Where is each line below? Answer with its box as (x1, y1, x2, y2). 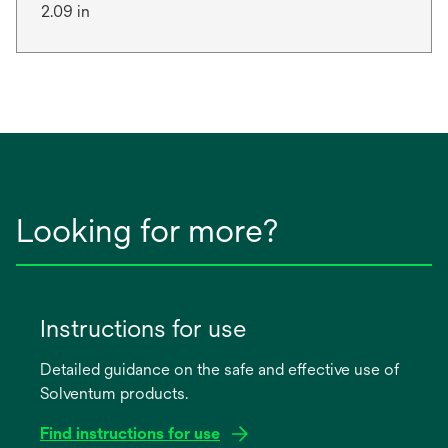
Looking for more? (16, 212, 278, 249)
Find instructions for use (40, 424, 220, 443)
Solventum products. (40, 384, 188, 403)
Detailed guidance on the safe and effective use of (40, 360, 399, 379)
